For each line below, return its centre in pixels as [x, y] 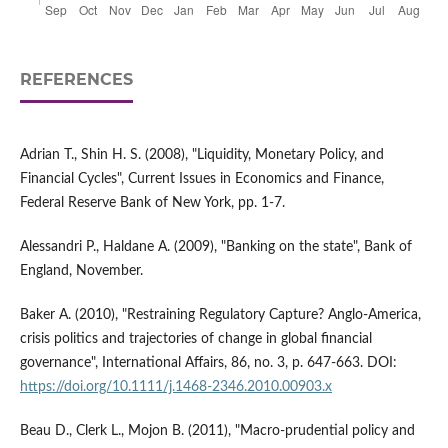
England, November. [81, 271]
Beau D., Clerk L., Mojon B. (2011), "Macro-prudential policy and [217, 431]
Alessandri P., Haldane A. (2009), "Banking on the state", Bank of [215, 247]
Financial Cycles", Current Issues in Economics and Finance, [201, 179]
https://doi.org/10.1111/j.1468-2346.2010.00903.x [175, 387]
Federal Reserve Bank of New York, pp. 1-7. [152, 203]
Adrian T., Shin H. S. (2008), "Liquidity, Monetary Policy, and [201, 155]
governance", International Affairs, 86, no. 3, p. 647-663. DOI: [208, 363]
